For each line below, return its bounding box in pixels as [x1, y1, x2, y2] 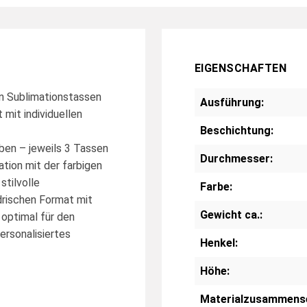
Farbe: [200, 180, 232, 193]
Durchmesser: [200, 151, 273, 165]
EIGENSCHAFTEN [195, 61, 287, 75]
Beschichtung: [200, 123, 273, 137]
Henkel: [200, 236, 238, 249]
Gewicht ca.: [200, 208, 262, 221]
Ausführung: [200, 95, 264, 109]
